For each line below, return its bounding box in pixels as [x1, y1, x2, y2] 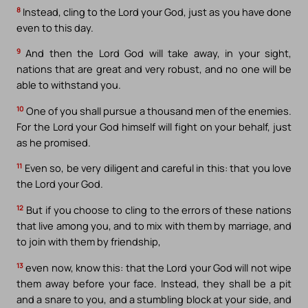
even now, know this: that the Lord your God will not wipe [23, 260, 291, 274]
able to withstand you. [16, 78, 121, 92]
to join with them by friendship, [16, 234, 161, 249]
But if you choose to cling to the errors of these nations [23, 203, 291, 217]
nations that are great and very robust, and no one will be [16, 62, 291, 76]
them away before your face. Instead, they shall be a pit [16, 276, 291, 290]
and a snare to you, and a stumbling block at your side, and [16, 291, 291, 306]
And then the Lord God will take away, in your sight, [21, 46, 291, 60]
